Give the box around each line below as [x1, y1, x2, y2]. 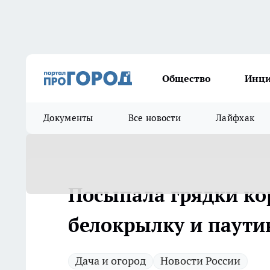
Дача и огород [75, 254, 146, 268]
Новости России [160, 254, 240, 268]
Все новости [128, 112, 181, 124]
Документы [43, 112, 93, 124]
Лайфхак [216, 112, 255, 124]
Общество [162, 72, 211, 84]
